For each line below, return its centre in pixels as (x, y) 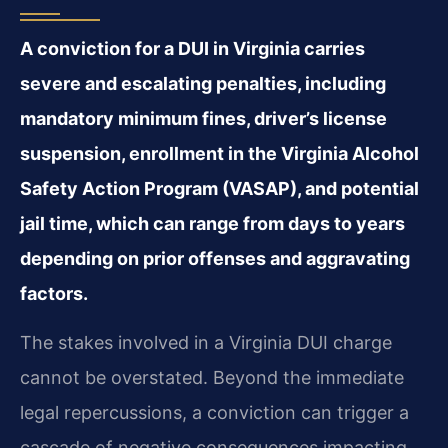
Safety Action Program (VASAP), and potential (219, 188)
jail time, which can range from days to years (212, 223)
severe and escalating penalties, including (203, 83)
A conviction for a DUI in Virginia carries (192, 48)
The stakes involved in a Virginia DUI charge (206, 343)
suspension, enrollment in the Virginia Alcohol (219, 153)
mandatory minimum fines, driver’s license (203, 118)
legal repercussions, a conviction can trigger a (214, 413)
